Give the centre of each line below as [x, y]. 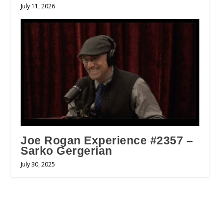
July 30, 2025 [38, 165]
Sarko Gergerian [67, 151]
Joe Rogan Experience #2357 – [107, 141]
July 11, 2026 [38, 6]
